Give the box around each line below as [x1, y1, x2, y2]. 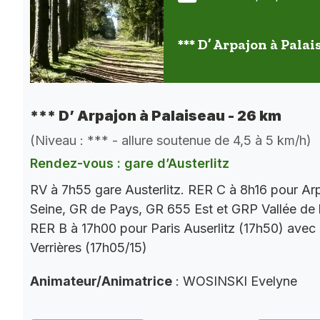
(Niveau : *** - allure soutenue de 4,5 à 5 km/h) [30, 133, 311, 149]
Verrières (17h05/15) [30, 240, 147, 256]
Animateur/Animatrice [30, 274, 172, 289]
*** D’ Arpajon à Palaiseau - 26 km [30, 107, 281, 125]
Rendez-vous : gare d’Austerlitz [30, 156, 229, 171]
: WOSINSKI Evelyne [172, 274, 297, 289]
